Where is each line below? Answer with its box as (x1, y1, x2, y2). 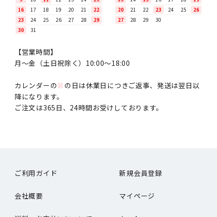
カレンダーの (15, 80, 58, 90)
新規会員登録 (119, 168, 162, 178)
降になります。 (15, 91, 64, 101)
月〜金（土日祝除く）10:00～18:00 (15, 58, 130, 68)
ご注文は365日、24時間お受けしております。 (15, 102, 164, 112)
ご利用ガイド (15, 168, 58, 178)
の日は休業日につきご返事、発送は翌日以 (64, 80, 200, 90)
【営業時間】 (15, 46, 58, 57)
